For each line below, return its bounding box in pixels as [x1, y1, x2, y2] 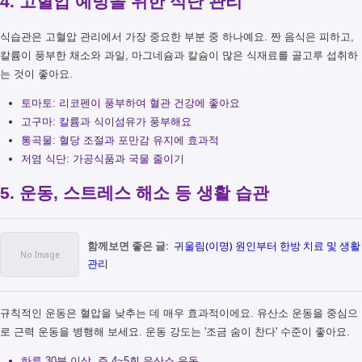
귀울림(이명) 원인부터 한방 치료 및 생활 [174, 238, 360, 254]
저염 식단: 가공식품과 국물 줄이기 [21, 152, 184, 165]
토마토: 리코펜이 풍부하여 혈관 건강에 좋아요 [21, 96, 240, 109]
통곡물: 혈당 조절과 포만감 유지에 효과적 [21, 133, 219, 146]
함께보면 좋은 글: [86, 238, 169, 254]
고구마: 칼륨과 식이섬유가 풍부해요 [21, 115, 192, 128]
